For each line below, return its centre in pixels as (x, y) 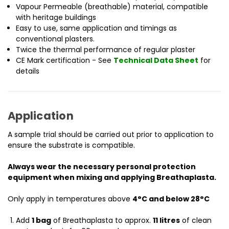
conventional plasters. (55, 39)
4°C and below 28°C (171, 199)
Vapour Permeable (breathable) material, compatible (112, 7)
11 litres (167, 221)
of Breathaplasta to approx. (102, 221)
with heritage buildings (56, 18)
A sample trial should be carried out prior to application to (111, 135)
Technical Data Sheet (156, 61)
